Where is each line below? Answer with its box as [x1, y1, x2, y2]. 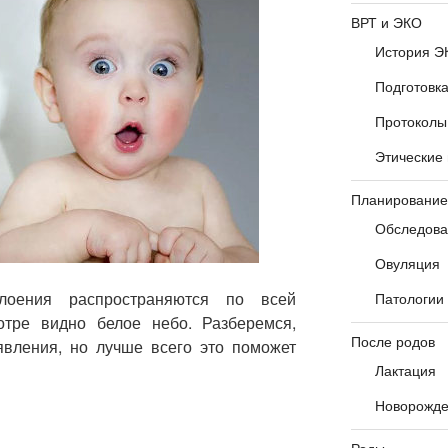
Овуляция [374, 253, 440, 274]
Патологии [374, 288, 444, 309]
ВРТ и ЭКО [350, 12, 422, 33]
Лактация [374, 360, 436, 381]
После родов [350, 331, 435, 352]
